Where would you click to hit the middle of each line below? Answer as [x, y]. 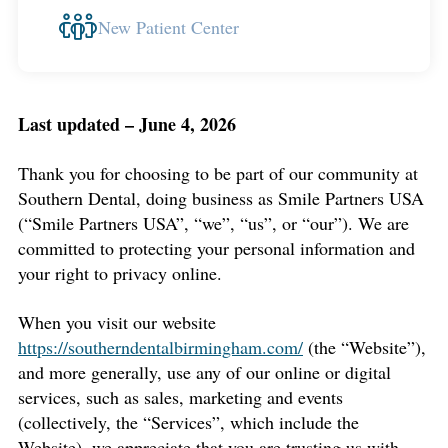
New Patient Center [168, 26]
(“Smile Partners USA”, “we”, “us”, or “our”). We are [213, 223]
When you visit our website [117, 322]
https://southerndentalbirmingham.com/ [160, 347]
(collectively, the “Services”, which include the [188, 422]
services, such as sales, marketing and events [180, 397]
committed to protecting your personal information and [216, 248]
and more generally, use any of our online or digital [204, 372]
